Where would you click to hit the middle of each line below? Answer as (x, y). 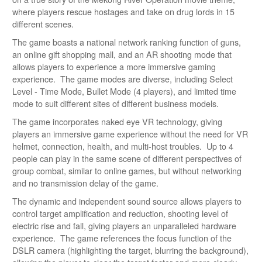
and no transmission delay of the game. (85, 183)
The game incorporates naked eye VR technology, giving (117, 121)
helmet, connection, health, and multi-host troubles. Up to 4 (123, 146)
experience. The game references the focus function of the (122, 238)
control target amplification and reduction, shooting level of (120, 213)
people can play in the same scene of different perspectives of (127, 158)
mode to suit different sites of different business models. (116, 103)
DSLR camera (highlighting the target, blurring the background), (130, 250)
